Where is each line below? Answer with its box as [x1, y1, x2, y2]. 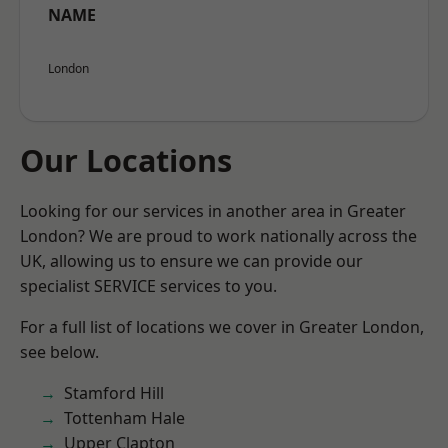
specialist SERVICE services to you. [20, 275, 277, 297]
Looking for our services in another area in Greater [20, 200, 406, 222]
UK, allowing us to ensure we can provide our [20, 250, 363, 272]
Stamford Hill [64, 382, 164, 404]
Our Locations [20, 139, 232, 181]
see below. [20, 341, 99, 363]
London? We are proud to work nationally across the [20, 225, 417, 247]
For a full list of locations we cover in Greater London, [20, 316, 424, 338]
